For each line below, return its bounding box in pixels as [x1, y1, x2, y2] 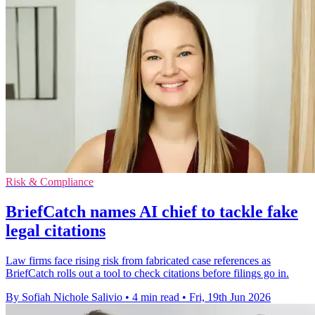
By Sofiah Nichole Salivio [6, 291, 122, 304]
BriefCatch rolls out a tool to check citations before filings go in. [6, 267, 289, 280]
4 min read [132, 291, 179, 304]
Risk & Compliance [6, 176, 94, 188]
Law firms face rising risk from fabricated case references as [6, 255, 271, 267]
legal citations [6, 221, 105, 240]
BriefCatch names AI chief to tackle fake [6, 202, 298, 221]
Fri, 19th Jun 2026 [189, 291, 271, 304]
